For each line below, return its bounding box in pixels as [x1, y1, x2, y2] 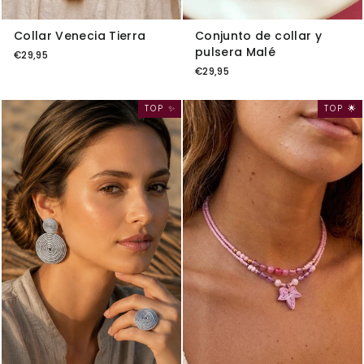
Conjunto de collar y [195, 28, 322, 44]
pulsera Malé [195, 44, 276, 60]
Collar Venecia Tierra [14, 28, 146, 44]
